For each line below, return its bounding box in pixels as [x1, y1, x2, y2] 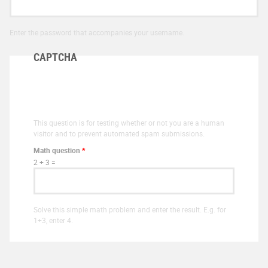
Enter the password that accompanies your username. [10, 27, 184, 37]
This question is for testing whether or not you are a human [33, 117, 224, 127]
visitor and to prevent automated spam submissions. [33, 128, 205, 138]
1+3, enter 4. [33, 215, 73, 225]
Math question [33, 145, 82, 155]
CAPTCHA [33, 51, 77, 63]
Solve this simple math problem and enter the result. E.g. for [33, 204, 226, 214]
